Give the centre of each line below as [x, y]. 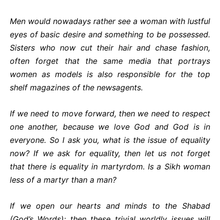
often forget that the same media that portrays [110, 61]
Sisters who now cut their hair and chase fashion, [110, 48]
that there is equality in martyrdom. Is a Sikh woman [110, 166]
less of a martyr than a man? [63, 180]
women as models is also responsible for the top [110, 74]
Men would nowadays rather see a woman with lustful [110, 21]
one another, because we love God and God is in [110, 127]
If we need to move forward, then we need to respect [110, 113]
